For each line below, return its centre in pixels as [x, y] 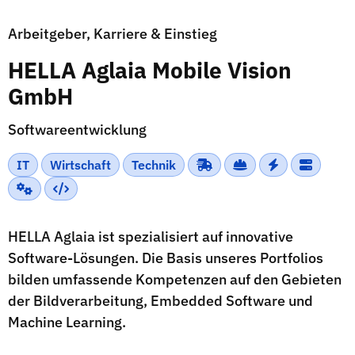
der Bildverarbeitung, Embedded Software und [160, 301]
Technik [154, 165]
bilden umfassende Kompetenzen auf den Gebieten [175, 279]
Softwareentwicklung [77, 130]
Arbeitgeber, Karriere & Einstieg [113, 34]
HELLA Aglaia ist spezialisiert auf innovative [151, 237]
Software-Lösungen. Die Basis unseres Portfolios [166, 258]
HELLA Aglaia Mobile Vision [150, 70]
